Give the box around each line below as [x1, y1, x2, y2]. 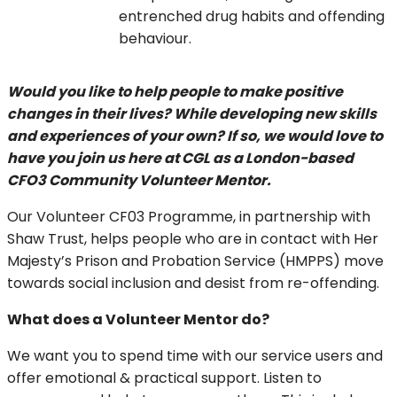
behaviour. [119, 28, 191, 50]
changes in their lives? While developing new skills [7, 104, 377, 125]
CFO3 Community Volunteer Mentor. [7, 170, 271, 191]
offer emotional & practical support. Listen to [7, 368, 322, 389]
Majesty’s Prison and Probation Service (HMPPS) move [7, 251, 384, 272]
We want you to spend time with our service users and [7, 346, 383, 367]
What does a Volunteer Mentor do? [7, 309, 269, 331]
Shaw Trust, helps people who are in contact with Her [7, 229, 378, 250]
